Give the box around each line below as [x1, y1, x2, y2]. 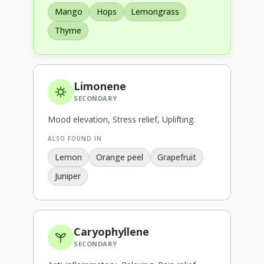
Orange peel [96, 151, 143, 163]
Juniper [55, 170, 81, 181]
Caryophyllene [74, 224, 149, 239]
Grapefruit [157, 151, 196, 163]
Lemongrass [131, 5, 179, 17]
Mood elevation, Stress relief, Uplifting [48, 113, 193, 125]
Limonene [74, 78, 126, 93]
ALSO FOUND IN [48, 134, 102, 143]
